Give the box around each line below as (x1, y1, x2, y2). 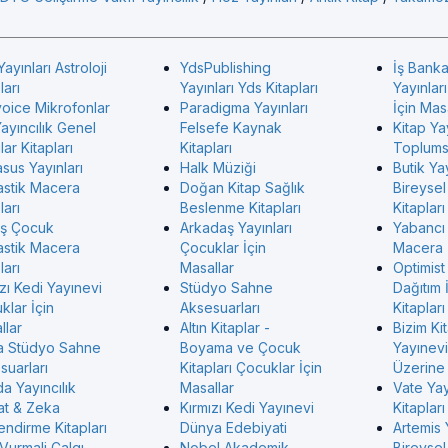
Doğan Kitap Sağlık (180, 179, 306, 196)
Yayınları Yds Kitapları (180, 79, 319, 96)
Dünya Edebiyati (180, 419, 288, 436)
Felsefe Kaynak (180, 119, 283, 136)
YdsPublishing (180, 59, 272, 76)
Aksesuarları (180, 299, 261, 316)
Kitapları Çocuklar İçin (180, 359, 323, 376)
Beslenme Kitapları (180, 199, 302, 216)
